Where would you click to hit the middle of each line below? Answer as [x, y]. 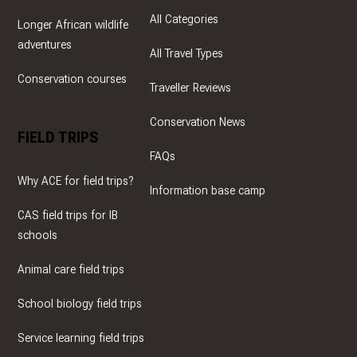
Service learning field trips [80, 339]
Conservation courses [72, 80]
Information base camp [208, 191]
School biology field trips [79, 304]
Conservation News [198, 123]
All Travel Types [186, 54]
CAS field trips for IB [67, 216]
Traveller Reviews [190, 88]
